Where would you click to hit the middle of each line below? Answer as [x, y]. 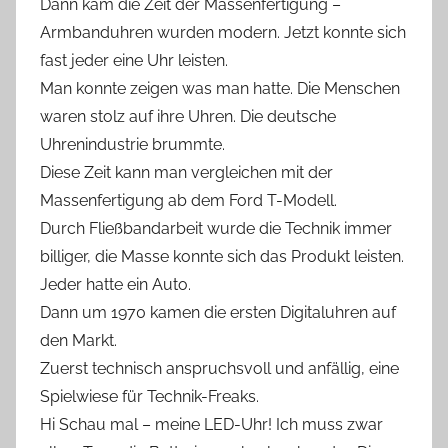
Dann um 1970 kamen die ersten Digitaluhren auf [218, 312]
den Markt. [78, 340]
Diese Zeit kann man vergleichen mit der [186, 172]
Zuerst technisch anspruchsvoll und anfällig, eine [219, 368]
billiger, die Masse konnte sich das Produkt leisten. [222, 256]
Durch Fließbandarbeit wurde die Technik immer [216, 228]
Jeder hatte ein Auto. [115, 284]
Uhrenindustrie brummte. [132, 144]
